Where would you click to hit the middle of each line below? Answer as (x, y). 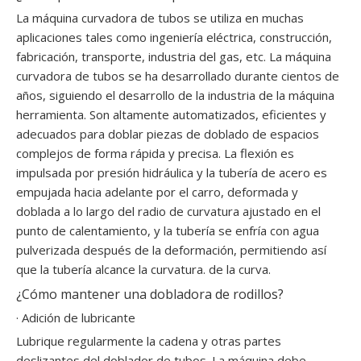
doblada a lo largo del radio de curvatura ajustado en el (168, 211)
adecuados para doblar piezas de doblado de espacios (168, 134)
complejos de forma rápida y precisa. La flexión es (155, 153)
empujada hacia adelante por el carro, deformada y (157, 192)
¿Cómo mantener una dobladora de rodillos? (150, 294)
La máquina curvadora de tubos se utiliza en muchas (160, 18)
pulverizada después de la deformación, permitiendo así (171, 250)
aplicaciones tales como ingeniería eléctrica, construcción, (174, 37)
